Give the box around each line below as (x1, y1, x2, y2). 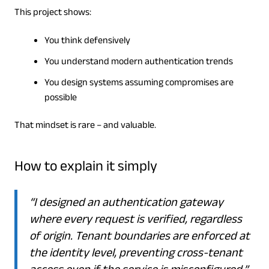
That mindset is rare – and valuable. (14, 118, 156, 135)
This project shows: (14, 5, 91, 22)
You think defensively (44, 34, 130, 50)
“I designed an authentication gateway (29, 194, 223, 215)
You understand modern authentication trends (44, 55, 233, 71)
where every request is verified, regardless (29, 211, 242, 232)
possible (44, 91, 77, 107)
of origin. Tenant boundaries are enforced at (29, 228, 250, 249)
